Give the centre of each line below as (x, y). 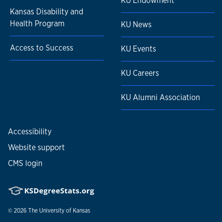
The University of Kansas (59, 211)
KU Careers (140, 73)
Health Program (37, 24)
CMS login (25, 164)
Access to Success (42, 48)
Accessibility (30, 132)
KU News (136, 25)
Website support (36, 148)
